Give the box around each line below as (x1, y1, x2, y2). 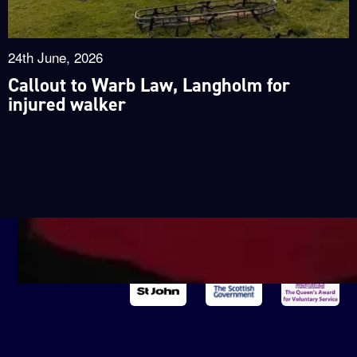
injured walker (7, 92, 126, 118)
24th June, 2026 (7, 47, 103, 68)
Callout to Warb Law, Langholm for (7, 73, 290, 99)
